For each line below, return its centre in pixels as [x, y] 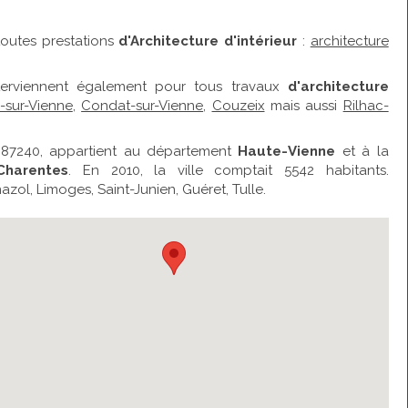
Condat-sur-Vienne [143, 106]
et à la [362, 151]
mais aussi [304, 106]
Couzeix [238, 106]
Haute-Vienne [287, 151]
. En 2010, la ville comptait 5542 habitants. [229, 170]
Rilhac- [366, 106]
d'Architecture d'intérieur [205, 41]
